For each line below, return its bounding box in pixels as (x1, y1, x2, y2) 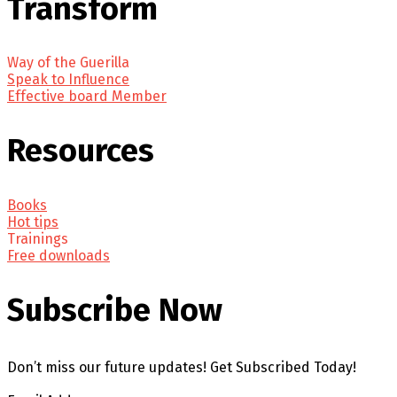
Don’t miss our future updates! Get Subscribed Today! (7, 358, 356, 376)
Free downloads (7, 247, 110, 265)
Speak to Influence (7, 71, 129, 89)
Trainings (7, 230, 68, 248)
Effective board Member (7, 88, 167, 105)
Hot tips (7, 214, 58, 231)
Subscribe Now (7, 291, 222, 330)
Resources (7, 131, 154, 171)
